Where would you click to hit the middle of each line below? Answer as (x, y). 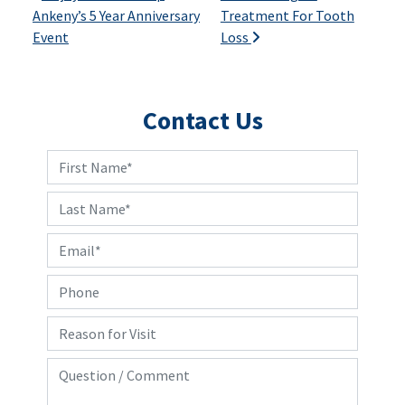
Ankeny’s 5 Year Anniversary (116, 15)
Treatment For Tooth (287, 15)
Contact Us (202, 120)
